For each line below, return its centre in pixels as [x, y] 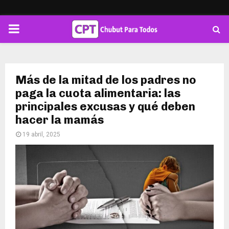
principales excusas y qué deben [105, 107]
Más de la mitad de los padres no [106, 80]
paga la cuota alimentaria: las [98, 93]
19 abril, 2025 [41, 134]
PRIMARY [34, 29]
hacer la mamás [60, 120]
